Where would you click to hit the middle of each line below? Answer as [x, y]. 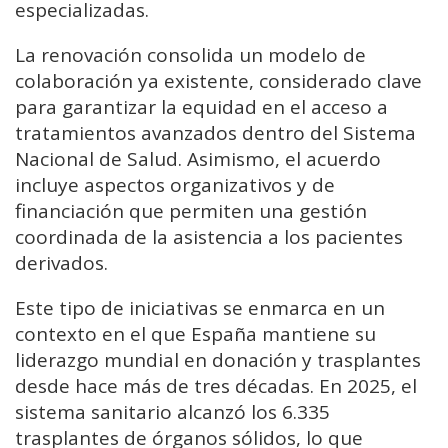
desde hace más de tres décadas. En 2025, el [216, 385]
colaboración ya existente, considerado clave [218, 80]
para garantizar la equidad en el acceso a [201, 106]
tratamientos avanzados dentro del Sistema [215, 132]
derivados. [61, 262]
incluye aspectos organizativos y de [175, 184]
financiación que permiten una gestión [191, 210]
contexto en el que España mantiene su [195, 333]
